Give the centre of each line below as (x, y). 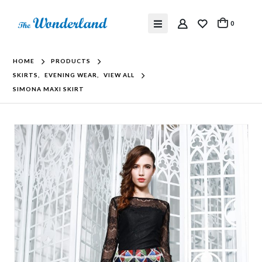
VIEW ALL (119, 75)
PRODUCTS (71, 61)
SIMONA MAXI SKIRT (49, 89)
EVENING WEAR (71, 75)
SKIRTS (26, 75)
